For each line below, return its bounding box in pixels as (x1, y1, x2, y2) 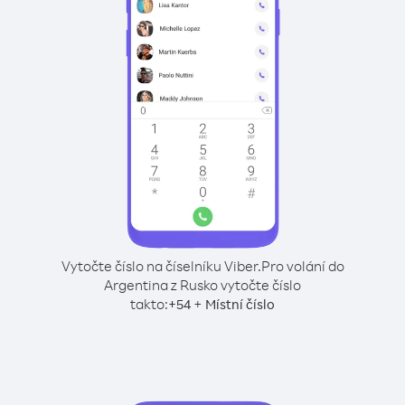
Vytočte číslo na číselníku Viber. (61, 257, 261, 275)
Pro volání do (260, 257, 344, 275)
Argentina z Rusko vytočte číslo (104, 276, 301, 294)
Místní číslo (205, 296, 275, 313)
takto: (130, 295, 168, 313)
